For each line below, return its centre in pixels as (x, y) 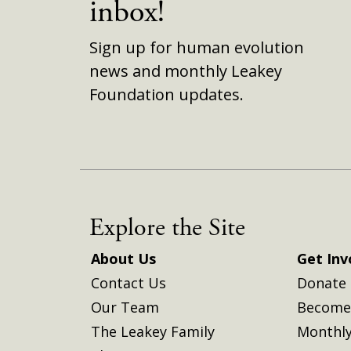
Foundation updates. (166, 94)
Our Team (125, 307)
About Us (123, 258)
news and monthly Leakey (186, 71)
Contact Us (128, 282)
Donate (321, 282)
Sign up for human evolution (197, 47)
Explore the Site (167, 228)
